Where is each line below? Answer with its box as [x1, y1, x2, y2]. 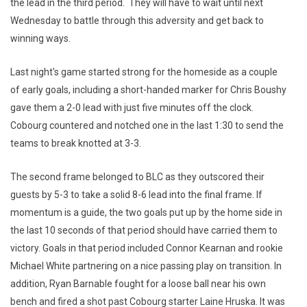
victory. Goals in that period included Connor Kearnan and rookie [10, 243, 283, 254]
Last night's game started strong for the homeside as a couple [10, 66, 278, 77]
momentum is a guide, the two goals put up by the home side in [10, 207, 282, 218]
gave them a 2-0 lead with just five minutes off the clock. [10, 102, 254, 113]
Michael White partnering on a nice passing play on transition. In [10, 260, 282, 271]
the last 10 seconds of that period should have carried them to [10, 225, 278, 236]
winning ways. [10, 33, 71, 44]
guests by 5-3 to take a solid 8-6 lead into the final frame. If [10, 189, 262, 200]
